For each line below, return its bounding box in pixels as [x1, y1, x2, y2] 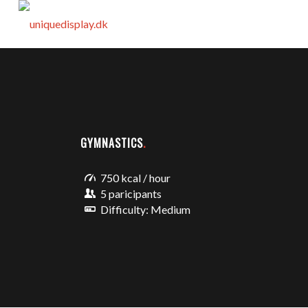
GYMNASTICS [80, 135, 144, 151]
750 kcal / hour [100, 171, 171, 184]
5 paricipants [100, 187, 162, 201]
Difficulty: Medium [100, 203, 191, 217]
